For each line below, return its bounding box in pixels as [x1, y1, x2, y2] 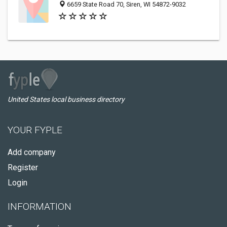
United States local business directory [8, 95, 125, 103]
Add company [8, 147, 56, 157]
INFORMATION [8, 201, 71, 212]
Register [8, 163, 38, 172]
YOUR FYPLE [8, 124, 62, 136]
